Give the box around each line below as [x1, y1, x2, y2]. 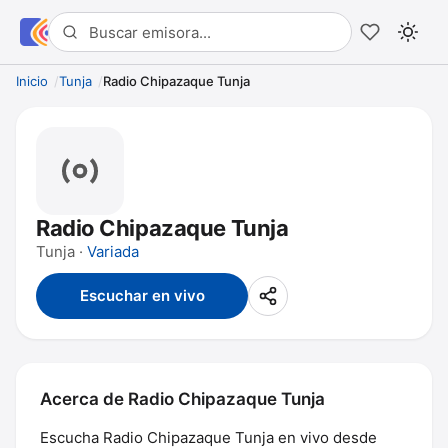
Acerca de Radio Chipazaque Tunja [40, 389, 325, 409]
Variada [87, 242, 139, 261]
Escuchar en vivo [79, 286, 205, 305]
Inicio [16, 73, 48, 89]
